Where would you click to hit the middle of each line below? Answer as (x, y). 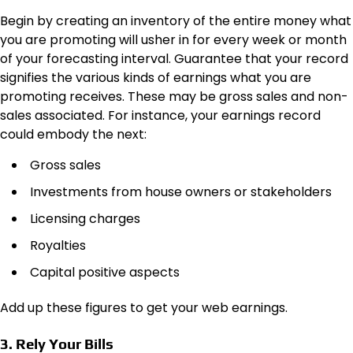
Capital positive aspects (105, 273)
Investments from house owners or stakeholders (181, 192)
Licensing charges (85, 219)
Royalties (58, 246)
